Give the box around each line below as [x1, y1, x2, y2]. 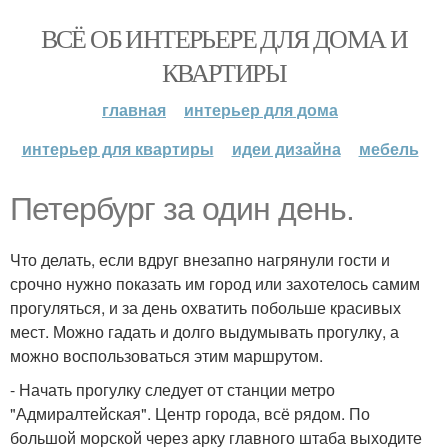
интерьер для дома [184, 98, 338, 121]
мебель [358, 137, 419, 160]
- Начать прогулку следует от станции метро [10, 378, 335, 401]
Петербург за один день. [10, 191, 354, 227]
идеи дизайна [231, 137, 341, 160]
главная [102, 98, 166, 121]
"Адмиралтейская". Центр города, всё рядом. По [10, 402, 370, 425]
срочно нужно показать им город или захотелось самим [10, 272, 420, 295]
